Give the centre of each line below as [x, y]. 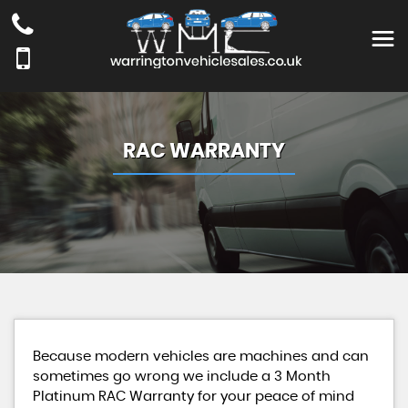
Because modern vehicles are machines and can [201, 357]
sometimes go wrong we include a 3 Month [182, 377]
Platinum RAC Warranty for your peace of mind [194, 397]
